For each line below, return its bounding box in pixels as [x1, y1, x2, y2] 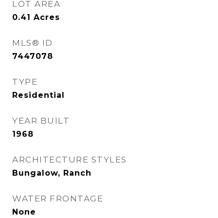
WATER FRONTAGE [12, 194, 103, 203]
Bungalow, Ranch [12, 168, 91, 178]
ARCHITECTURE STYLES [12, 155, 127, 164]
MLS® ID [12, 38, 53, 48]
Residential [12, 91, 65, 100]
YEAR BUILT [12, 116, 70, 126]
